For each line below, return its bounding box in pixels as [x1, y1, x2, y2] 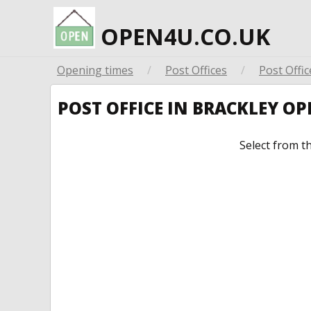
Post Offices [165, 62, 227, 78]
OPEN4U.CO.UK [95, 22, 270, 51]
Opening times [57, 62, 133, 78]
